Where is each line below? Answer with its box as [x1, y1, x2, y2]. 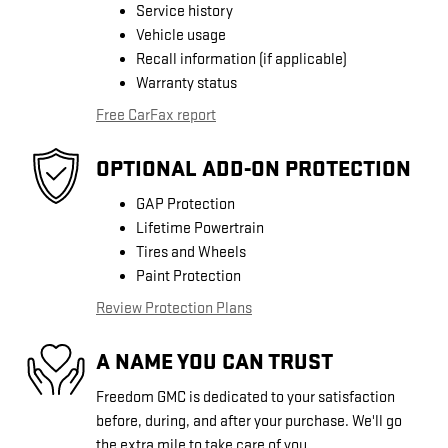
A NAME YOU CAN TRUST [96, 347, 333, 376]
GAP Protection [136, 195, 235, 215]
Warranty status [136, 74, 237, 94]
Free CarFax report [96, 106, 216, 126]
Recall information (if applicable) [136, 50, 347, 70]
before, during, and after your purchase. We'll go [96, 412, 402, 432]
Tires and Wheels [136, 243, 246, 263]
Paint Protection [136, 267, 241, 287]
